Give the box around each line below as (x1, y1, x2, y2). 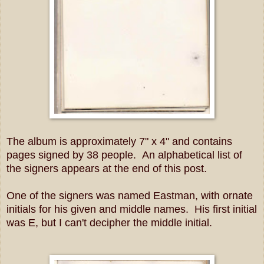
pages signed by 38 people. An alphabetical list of (6, 148, 242, 161)
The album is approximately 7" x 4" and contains (6, 135, 232, 147)
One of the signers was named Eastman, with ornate (6, 189, 253, 202)
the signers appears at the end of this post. (6, 162, 207, 174)
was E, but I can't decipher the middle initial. (6, 216, 212, 229)
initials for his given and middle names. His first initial (6, 203, 257, 215)
